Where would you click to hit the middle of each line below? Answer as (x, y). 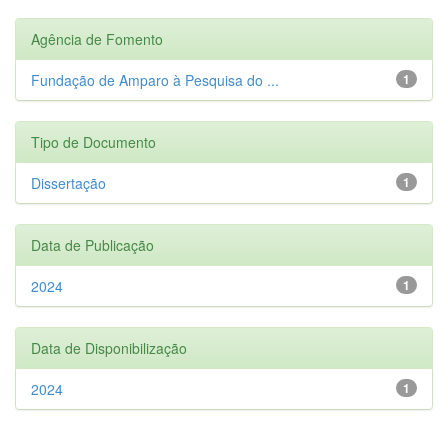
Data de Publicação (92, 244)
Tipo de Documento (93, 141)
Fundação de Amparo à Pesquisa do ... (155, 79)
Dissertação (68, 182)
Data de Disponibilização (109, 347)
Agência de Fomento (97, 38)
